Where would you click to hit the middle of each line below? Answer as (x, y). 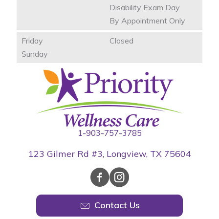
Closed (121, 40)
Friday (32, 40)
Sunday (35, 54)
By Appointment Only (147, 20)
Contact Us (117, 205)
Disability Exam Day (145, 7)
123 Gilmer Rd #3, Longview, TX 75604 (109, 153)
